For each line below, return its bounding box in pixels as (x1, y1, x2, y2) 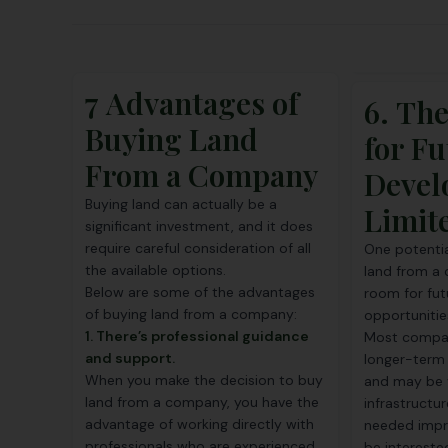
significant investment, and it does (85, 217, 313, 235)
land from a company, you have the (85, 393, 319, 411)
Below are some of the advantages (85, 283, 315, 301)
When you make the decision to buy (85, 371, 323, 389)
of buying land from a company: (85, 305, 297, 323)
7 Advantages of (85, 83, 299, 123)
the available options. (85, 261, 226, 279)
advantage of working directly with (85, 415, 314, 433)
